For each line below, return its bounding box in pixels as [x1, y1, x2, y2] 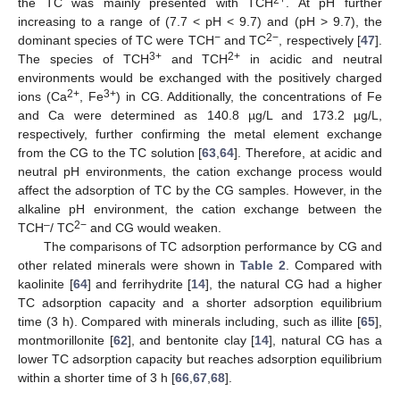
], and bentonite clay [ [127, 332, 255, 347]
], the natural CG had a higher [205, 276, 382, 291]
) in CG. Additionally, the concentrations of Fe [115, 88, 383, 104]
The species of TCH [18, 51, 149, 66]
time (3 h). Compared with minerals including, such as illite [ [18, 313, 361, 329]
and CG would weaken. [87, 220, 221, 235]
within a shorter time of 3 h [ [18, 370, 175, 385]
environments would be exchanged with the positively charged [18, 70, 382, 85]
